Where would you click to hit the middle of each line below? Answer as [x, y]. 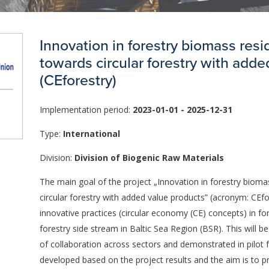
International [91, 133]
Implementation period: [86, 109]
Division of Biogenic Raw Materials [149, 157]
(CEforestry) [78, 81]
